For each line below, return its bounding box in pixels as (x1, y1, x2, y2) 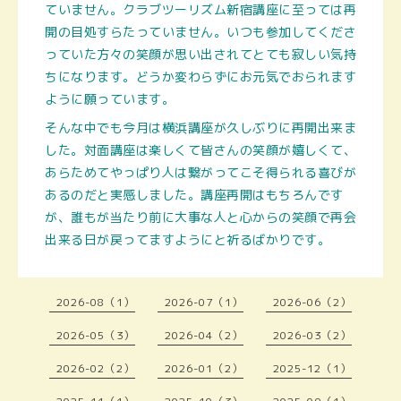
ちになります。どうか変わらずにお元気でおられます (45, 68, 356, 85)
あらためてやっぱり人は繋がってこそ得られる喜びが (45, 164, 356, 181)
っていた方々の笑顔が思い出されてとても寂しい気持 (45, 46, 356, 63)
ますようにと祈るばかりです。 (149, 231, 330, 248)
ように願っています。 (45, 90, 175, 107)
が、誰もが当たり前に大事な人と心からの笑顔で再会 (45, 209, 356, 226)
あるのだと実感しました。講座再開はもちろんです (45, 186, 344, 203)
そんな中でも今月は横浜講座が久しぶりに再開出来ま (45, 119, 356, 136)
